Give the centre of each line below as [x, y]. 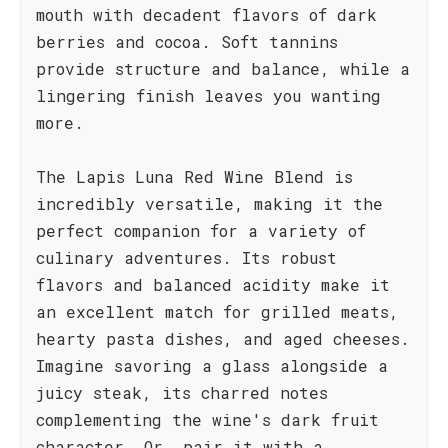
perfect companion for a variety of [201, 230]
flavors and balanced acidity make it [213, 284]
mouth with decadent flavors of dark [206, 14]
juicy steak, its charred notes [182, 392]
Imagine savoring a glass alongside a [212, 365]
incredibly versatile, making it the [209, 203]
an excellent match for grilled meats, [217, 311]
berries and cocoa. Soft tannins [187, 41]
